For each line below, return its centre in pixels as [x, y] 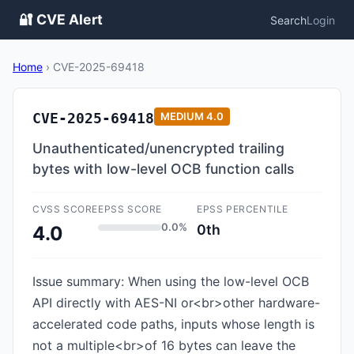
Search [288, 20]
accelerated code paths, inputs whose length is [173, 324]
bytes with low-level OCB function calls [163, 169]
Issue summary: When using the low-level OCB [171, 281]
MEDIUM [182, 116]
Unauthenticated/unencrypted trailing [158, 148]
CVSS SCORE [65, 209]
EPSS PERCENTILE [243, 209]
